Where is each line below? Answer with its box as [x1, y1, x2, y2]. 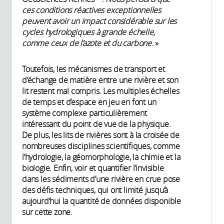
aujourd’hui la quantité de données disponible [22, 195, 181, 206]
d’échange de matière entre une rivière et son [22, 74, 178, 85]
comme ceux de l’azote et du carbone [22, 37, 152, 48]
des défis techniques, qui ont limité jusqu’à [22, 184, 168, 195]
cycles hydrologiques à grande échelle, [22, 26, 155, 37]
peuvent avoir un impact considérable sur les [22, 15, 177, 26]
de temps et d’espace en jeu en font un [22, 96, 156, 107]
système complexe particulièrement [22, 107, 147, 118]
